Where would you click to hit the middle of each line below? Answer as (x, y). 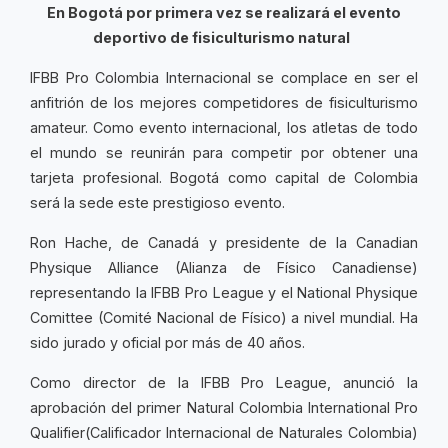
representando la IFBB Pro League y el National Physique (224, 292)
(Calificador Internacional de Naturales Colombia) (251, 432)
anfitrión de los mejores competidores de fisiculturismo (224, 102)
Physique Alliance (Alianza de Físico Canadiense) (224, 267)
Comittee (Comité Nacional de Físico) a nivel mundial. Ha (224, 317)
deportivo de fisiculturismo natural (224, 37)
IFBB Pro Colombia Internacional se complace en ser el (224, 77)
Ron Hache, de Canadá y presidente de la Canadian (224, 242)
